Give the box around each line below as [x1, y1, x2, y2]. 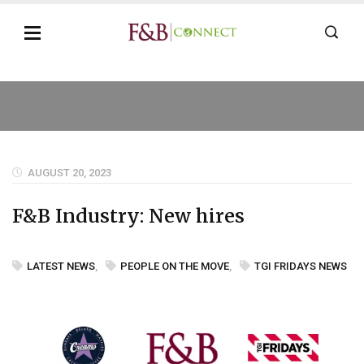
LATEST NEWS [27, 260, 95, 272]
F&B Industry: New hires [12, 204, 245, 227]
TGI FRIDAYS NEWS [254, 260, 347, 272]
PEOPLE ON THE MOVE [120, 260, 229, 272]
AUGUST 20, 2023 [28, 167, 111, 179]
